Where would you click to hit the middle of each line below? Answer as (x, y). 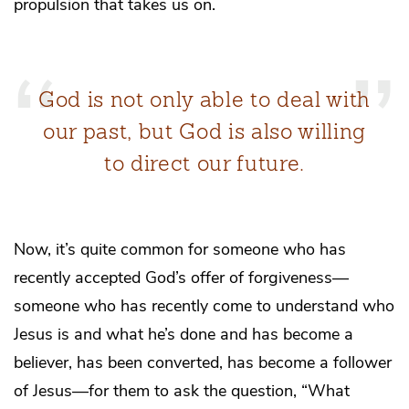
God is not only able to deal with (204, 99)
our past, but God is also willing (204, 131)
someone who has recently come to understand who (204, 306)
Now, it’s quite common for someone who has (180, 250)
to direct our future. (204, 163)
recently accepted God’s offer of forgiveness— (181, 278)
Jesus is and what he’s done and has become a (184, 335)
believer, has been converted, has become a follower (203, 363)
